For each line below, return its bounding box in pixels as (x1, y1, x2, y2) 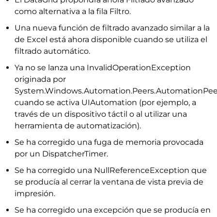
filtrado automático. (15, 46, 90, 56)
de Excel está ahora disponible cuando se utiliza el (15, 35, 207, 44)
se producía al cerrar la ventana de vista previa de (15, 177, 203, 186)
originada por (15, 75, 66, 84)
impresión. (15, 189, 55, 198)
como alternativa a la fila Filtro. (15, 7, 131, 16)
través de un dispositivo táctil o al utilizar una (15, 109, 187, 119)
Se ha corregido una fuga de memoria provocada (15, 138, 203, 147)
